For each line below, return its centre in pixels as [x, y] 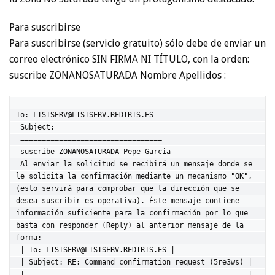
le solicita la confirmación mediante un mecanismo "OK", [134, 176]
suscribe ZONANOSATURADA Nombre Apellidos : [118, 75]
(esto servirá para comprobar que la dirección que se [128, 188]
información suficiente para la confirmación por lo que [132, 213]
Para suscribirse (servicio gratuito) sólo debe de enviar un [137, 43]
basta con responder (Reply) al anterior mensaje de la [130, 225]
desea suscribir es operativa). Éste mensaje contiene [128, 201]
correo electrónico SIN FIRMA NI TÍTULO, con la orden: [129, 59]
